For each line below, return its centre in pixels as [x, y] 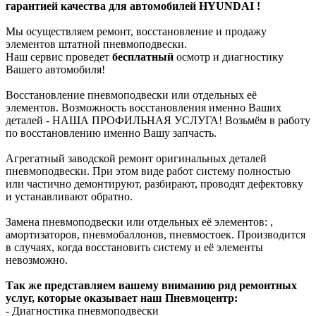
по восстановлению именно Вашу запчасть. [111, 133]
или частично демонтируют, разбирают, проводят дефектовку [154, 183]
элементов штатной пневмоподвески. [96, 44]
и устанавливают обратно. [69, 196]
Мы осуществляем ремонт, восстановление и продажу [136, 31]
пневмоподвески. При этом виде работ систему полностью [148, 171]
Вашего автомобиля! [55, 69]
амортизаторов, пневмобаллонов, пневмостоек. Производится [156, 234]
